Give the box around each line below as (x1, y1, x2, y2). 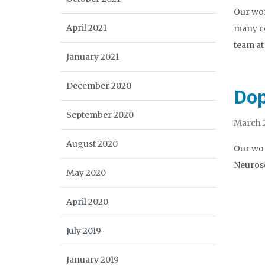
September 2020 (66, 109, 134, 120)
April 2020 (66, 196, 108, 207)
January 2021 (66, 51, 119, 62)
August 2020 (66, 138, 118, 149)
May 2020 (66, 167, 106, 178)
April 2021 (66, 22, 107, 33)
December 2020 (66, 80, 131, 91)
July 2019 (66, 225, 101, 236)
